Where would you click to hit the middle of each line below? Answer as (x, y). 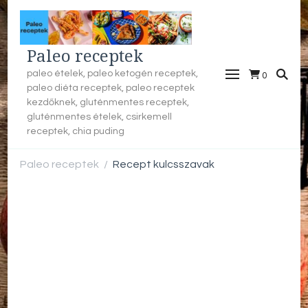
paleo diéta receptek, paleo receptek (111, 88)
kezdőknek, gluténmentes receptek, (108, 102)
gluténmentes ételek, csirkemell (99, 117)
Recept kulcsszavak (164, 164)
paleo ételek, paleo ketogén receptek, (112, 73)
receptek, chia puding (76, 131)
